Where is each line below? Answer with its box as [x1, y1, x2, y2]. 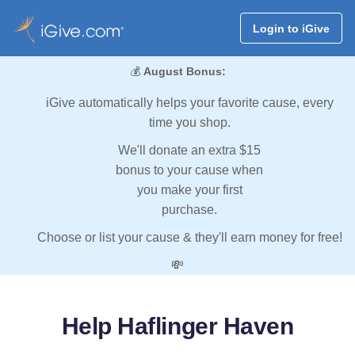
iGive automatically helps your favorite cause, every [45, 96, 334, 110]
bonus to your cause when [116, 163, 263, 177]
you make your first [136, 183, 242, 197]
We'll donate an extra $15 [118, 143, 261, 158]
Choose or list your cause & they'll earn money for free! [36, 231, 342, 245]
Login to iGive [252, 21, 330, 35]
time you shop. [148, 116, 231, 130]
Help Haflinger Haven [61, 313, 294, 340]
